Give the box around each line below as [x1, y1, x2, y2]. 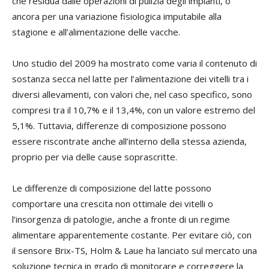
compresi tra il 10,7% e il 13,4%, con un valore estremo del [12, 104, 255, 116]
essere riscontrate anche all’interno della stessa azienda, [12, 135, 247, 148]
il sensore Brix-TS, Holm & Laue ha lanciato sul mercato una [12, 244, 257, 257]
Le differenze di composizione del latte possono [12, 182, 211, 195]
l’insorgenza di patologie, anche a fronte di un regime [12, 213, 230, 226]
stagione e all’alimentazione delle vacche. [12, 26, 180, 38]
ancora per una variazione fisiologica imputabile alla [12, 10, 222, 23]
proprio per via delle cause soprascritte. [12, 151, 177, 163]
